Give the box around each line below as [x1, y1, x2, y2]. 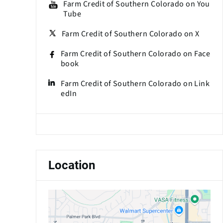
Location [48, 158, 95, 172]
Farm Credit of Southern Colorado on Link [61, 78, 210, 89]
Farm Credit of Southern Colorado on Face [60, 48, 210, 59]
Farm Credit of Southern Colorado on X [61, 28, 200, 39]
